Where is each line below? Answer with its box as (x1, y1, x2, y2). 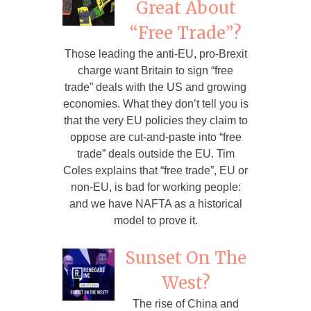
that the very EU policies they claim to (63, 114, 248, 126)
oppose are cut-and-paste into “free (69, 131, 242, 143)
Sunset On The (125, 246, 246, 269)
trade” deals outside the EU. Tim (76, 147, 235, 160)
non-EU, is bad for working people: (70, 180, 241, 193)
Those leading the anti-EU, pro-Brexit (64, 47, 247, 60)
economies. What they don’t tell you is (62, 97, 249, 110)
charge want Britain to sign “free (78, 64, 233, 76)
